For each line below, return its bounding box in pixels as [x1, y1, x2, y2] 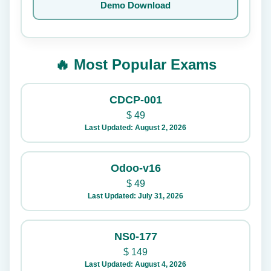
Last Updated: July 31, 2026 [88, 191, 183, 200]
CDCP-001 [109, 93, 162, 106]
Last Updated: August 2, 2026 [85, 123, 186, 132]
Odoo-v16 [110, 162, 161, 174]
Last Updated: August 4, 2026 [85, 260, 186, 269]
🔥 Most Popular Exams [54, 56, 217, 73]
